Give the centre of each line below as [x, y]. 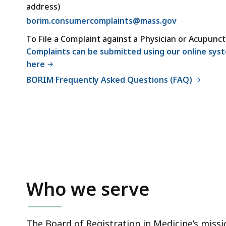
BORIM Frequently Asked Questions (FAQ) [109, 80]
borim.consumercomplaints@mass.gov [101, 20]
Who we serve [88, 189]
